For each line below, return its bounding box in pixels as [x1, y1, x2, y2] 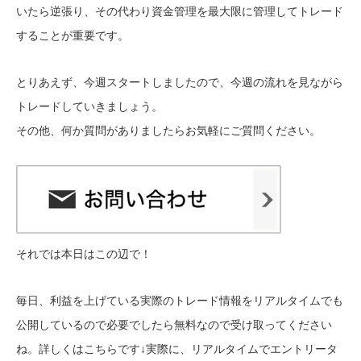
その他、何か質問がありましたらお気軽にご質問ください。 [16, 124, 321, 138]
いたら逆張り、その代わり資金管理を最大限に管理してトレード [16, 5, 343, 19]
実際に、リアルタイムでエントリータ [146, 342, 338, 356]
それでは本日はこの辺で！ [16, 247, 151, 261]
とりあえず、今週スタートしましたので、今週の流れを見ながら [16, 76, 343, 89]
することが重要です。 [16, 29, 129, 43]
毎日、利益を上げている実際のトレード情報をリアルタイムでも [16, 294, 343, 308]
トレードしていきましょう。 [16, 100, 163, 114]
